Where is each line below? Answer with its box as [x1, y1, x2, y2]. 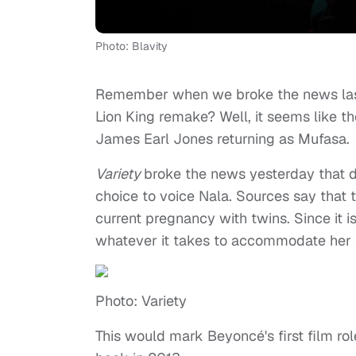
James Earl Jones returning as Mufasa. [95, 130, 350, 149]
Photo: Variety [95, 292, 187, 311]
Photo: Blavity [95, 39, 168, 54]
